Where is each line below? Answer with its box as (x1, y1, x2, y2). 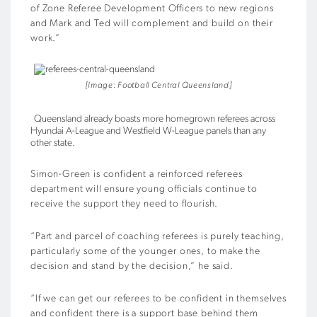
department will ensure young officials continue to (30, 183, 258, 195)
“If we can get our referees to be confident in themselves (30, 293, 287, 304)
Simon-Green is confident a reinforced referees (30, 168, 243, 180)
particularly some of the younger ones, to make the (30, 246, 260, 257)
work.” (30, 33, 61, 44)
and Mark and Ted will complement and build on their (30, 18, 273, 29)
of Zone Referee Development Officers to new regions (30, 3, 274, 14)
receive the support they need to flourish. (30, 198, 219, 209)
